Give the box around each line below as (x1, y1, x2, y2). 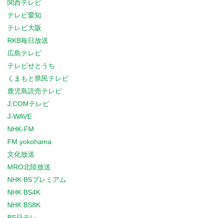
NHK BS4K (7, 188, 40, 196)
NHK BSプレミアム (7, 176, 66, 183)
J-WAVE (7, 112, 32, 120)
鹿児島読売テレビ (7, 87, 62, 95)
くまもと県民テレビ (7, 74, 69, 82)
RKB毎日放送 (7, 36, 48, 44)
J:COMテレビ (7, 100, 49, 108)
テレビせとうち (7, 62, 55, 70)
